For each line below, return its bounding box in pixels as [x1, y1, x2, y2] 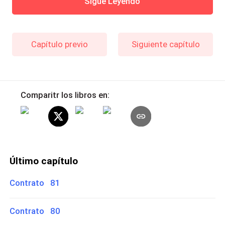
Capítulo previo [31, 39, 88, 49]
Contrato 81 [10, 177, 61, 188]
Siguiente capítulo [131, 39, 200, 49]
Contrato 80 [10, 205, 61, 216]
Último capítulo [10, 155, 78, 167]
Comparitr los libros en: [20, 90, 109, 100]
